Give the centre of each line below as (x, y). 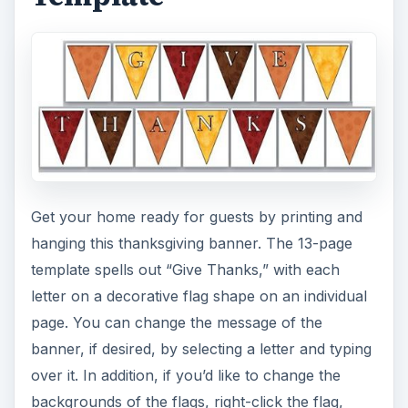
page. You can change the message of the (176, 323)
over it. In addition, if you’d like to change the (185, 376)
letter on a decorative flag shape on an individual (199, 296)
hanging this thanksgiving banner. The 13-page (191, 244)
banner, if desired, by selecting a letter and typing (201, 349)
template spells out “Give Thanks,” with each (185, 270)
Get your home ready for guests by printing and (196, 217)
